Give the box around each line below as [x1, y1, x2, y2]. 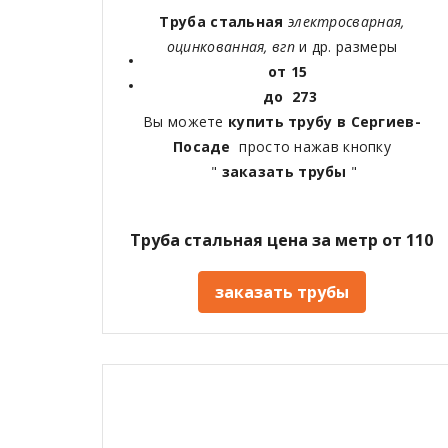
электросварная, [287, 11, 405, 31]
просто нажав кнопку [239, 136, 392, 156]
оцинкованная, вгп [166, 36, 300, 56]
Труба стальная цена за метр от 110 [130, 228, 434, 251]
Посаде [172, 136, 240, 156]
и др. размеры [299, 36, 398, 56]
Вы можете [143, 111, 229, 131]
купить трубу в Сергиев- [228, 111, 421, 131]
